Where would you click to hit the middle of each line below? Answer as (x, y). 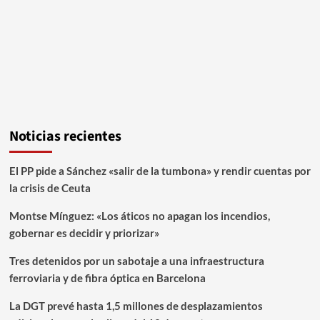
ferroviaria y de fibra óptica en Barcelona (107, 277)
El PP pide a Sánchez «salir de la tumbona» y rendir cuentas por (160, 170)
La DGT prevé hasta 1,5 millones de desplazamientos (136, 305)
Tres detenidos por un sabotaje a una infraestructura (136, 260)
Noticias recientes (65, 136)
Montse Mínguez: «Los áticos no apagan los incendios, (139, 215)
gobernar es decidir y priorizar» (84, 232)
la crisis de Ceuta (50, 187)
